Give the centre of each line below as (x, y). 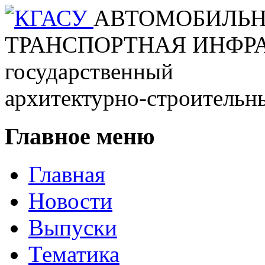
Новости (70, 201)
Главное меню (80, 136)
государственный (89, 71)
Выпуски (73, 228)
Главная (67, 174)
